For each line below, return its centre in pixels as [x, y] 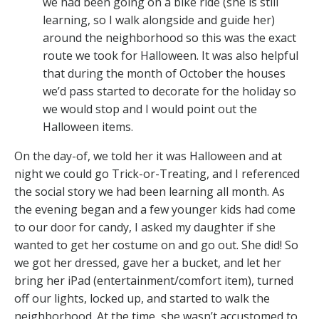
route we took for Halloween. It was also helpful [171, 55]
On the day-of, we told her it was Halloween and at [148, 156]
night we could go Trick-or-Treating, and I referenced [157, 173]
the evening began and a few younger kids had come [155, 209]
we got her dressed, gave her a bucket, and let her [148, 262]
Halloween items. [89, 126]
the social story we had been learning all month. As [150, 191]
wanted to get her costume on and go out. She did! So [156, 245]
